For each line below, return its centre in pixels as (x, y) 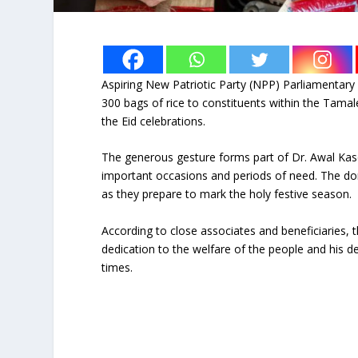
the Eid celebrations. (154, 121)
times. (117, 267)
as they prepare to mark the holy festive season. (227, 194)
